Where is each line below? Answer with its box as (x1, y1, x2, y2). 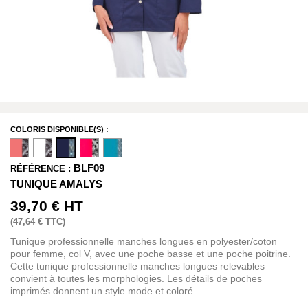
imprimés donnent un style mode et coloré (10, 285, 193, 296)
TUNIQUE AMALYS (10, 178, 102, 190)
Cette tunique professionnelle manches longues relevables (10, 261, 265, 272)
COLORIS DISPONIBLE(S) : (10, 125, 109, 133)
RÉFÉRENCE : (10, 164, 71, 174)
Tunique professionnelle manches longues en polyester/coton (10, 236, 277, 247)
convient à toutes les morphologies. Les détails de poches (10, 273, 262, 284)
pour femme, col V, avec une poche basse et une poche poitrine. (10, 248, 291, 259)
